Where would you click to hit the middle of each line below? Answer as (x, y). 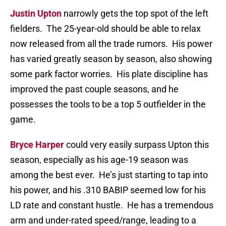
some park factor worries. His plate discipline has (109, 74)
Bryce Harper (37, 145)
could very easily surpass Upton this (136, 145)
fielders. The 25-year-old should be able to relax (105, 29)
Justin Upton (36, 14)
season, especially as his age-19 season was (99, 160)
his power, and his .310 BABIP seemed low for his (108, 190)
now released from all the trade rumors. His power (111, 44)
